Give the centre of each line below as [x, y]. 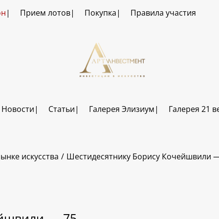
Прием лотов [45, 13]
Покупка [100, 13]
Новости [18, 109]
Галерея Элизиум [121, 109]
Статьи [61, 109]
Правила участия [163, 13]
